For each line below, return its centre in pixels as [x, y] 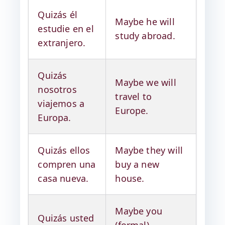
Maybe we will [146, 82]
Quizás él [58, 15]
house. [130, 178]
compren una [67, 164]
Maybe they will [149, 150]
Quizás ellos [64, 150]
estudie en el [66, 29]
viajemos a [61, 103]
